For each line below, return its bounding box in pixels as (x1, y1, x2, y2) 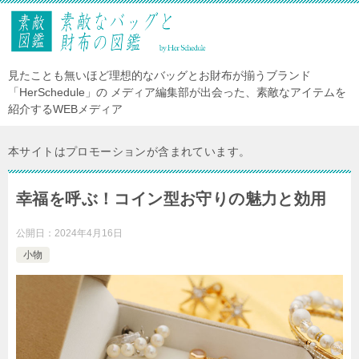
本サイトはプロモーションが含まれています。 (8, 144, 251, 158)
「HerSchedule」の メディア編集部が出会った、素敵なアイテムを (8, 85, 346, 99)
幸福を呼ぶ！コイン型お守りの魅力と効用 (16, 189, 327, 208)
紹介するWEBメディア (8, 102, 123, 115)
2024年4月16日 (54, 227, 123, 239)
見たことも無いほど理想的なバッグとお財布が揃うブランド (8, 68, 311, 82)
